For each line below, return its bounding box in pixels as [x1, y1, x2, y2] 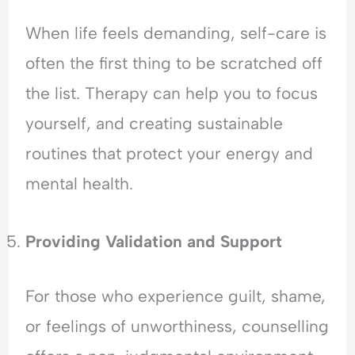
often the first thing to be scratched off [25, 53, 323, 74]
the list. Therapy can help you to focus [25, 83, 319, 104]
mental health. [25, 174, 134, 194]
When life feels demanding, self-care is [25, 23, 327, 44]
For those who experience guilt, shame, [25, 286, 326, 307]
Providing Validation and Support [25, 231, 283, 251]
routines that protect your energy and [25, 143, 314, 164]
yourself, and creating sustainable [25, 113, 284, 134]
